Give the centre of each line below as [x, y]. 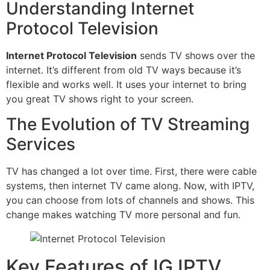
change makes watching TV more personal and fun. [123, 214]
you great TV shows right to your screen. [100, 99]
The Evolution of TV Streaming [128, 124]
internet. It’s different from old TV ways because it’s [124, 70]
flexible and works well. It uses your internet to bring [126, 84]
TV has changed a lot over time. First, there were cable [131, 171]
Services [41, 144]
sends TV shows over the [196, 55]
